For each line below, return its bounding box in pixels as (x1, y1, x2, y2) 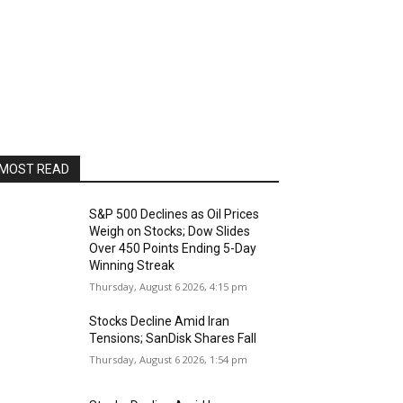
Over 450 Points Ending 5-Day (89, 241, 257, 255)
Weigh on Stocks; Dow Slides (89, 224, 251, 238)
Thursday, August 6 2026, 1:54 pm (89, 353, 248, 366)
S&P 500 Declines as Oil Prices (89, 207, 260, 221)
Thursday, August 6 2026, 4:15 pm (89, 280, 248, 293)
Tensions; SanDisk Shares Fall (89, 331, 257, 345)
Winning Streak (89, 258, 175, 273)
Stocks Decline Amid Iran (89, 314, 230, 328)
